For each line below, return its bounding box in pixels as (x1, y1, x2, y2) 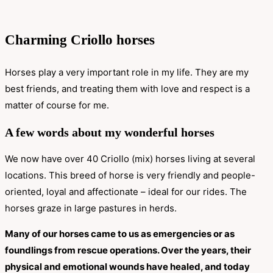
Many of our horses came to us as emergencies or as (5, 228, 235, 240)
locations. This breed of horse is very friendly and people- (5, 169, 255, 182)
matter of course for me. (5, 99, 109, 111)
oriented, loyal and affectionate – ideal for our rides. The (5, 186, 247, 198)
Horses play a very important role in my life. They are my (5, 66, 249, 78)
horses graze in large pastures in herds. (5, 202, 177, 214)
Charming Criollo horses (5, 32, 155, 48)
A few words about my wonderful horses (5, 125, 214, 139)
